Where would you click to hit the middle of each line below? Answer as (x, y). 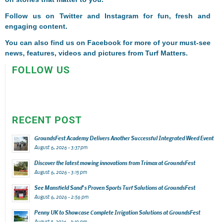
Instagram (122, 16)
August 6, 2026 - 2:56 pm (61, 196)
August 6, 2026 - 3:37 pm (60, 147)
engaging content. (36, 26)
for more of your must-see (166, 42)
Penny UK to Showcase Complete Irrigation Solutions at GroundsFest (117, 212)
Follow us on (32, 16)
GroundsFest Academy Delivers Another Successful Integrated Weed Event (124, 138)
